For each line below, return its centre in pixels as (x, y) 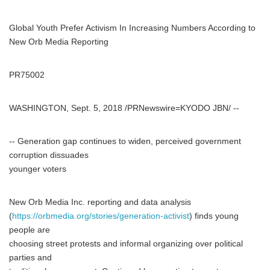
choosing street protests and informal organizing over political (126, 244)
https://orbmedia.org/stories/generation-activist (101, 216)
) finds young (214, 216)
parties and (30, 258)
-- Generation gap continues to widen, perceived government (125, 141)
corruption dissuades (49, 155)
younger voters (38, 169)
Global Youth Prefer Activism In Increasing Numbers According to (132, 28)
